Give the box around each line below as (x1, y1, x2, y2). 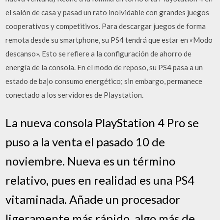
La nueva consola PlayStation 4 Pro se (5, 115, 199, 130)
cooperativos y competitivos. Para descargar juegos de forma (5, 22, 206, 30)
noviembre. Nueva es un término (5, 153, 176, 168)
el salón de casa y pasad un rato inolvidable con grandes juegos (5, 8, 210, 17)
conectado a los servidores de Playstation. (5, 90, 144, 99)
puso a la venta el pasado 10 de (5, 134, 165, 149)
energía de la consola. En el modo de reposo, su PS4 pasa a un (5, 63, 203, 72)
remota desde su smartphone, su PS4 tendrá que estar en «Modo (5, 35, 213, 44)
